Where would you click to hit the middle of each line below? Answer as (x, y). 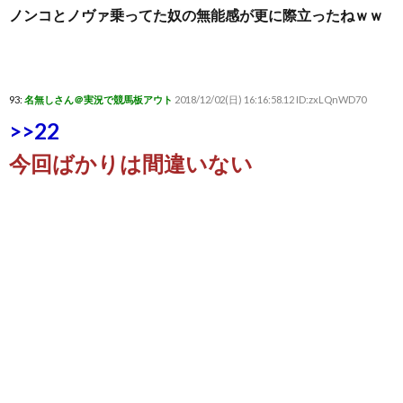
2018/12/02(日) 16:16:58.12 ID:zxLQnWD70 (270, 99)
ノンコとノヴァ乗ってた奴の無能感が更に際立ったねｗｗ (196, 15)
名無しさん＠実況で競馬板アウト (99, 99)
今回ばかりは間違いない (131, 163)
